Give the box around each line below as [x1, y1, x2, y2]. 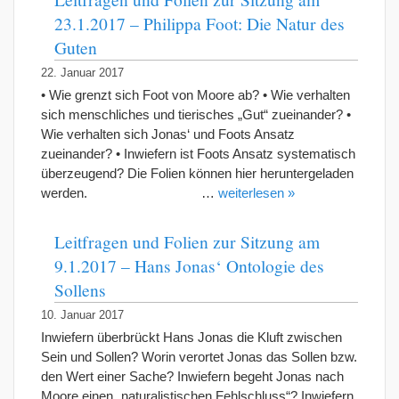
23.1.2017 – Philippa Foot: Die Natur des [54, 12, 345, 35]
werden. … [41, 185, 218, 200]
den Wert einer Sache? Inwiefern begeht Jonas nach [41, 369, 344, 384]
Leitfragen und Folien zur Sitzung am [54, 230, 320, 253]
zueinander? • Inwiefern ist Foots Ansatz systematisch [41, 146, 355, 161]
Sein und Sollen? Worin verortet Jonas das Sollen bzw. [41, 349, 357, 364]
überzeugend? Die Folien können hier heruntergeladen [41, 166, 354, 181]
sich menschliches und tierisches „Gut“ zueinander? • [41, 107, 351, 122]
